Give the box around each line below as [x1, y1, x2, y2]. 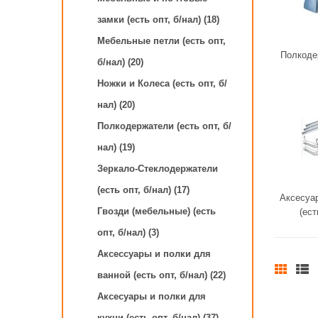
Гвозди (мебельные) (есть [97, 206, 216, 216]
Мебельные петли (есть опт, [97, 35, 226, 46]
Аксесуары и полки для [97, 291, 206, 302]
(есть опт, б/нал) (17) [97, 185, 190, 195]
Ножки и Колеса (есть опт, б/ [97, 78, 227, 89]
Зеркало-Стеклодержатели [97, 163, 218, 174]
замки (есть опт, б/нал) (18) [97, 14, 219, 25]
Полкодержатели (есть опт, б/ [97, 121, 231, 131]
